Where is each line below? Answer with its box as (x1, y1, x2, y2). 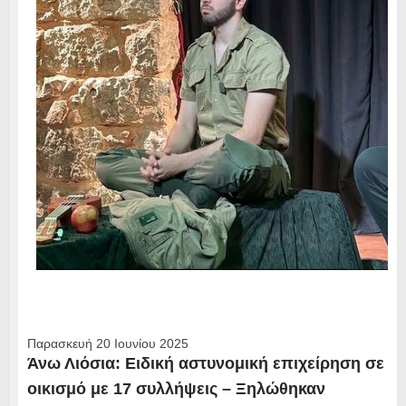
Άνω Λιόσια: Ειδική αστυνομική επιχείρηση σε (26, 354, 384, 373)
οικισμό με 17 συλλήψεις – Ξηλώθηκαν (26, 380, 325, 399)
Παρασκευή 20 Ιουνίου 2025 (26, 336, 188, 352)
